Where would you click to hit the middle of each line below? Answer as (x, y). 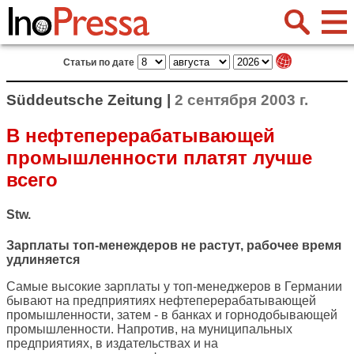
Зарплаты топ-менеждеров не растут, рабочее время (174, 246)
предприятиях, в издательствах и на (112, 344)
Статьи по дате (98, 62)
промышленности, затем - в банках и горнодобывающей (172, 315)
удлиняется (43, 260)
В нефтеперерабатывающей (141, 135)
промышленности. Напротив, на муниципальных (149, 330)
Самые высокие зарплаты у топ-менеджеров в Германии (174, 287)
